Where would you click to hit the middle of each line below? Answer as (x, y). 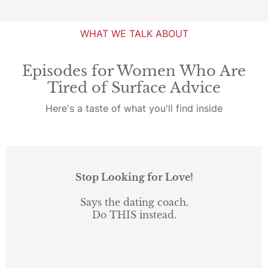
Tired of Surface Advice (134, 88)
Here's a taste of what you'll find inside (134, 108)
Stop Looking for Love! (134, 177)
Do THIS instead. (134, 215)
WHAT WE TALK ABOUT (134, 33)
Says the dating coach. (134, 202)
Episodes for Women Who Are (134, 71)
